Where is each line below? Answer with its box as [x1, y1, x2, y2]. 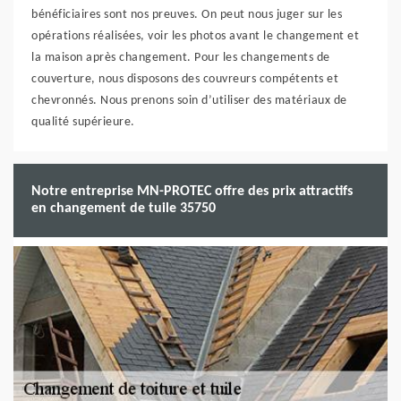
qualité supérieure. [31, 115, 135, 129]
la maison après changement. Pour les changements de [31, 51, 330, 64]
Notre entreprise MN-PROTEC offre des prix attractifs [31, 184, 353, 199]
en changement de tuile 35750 [31, 201, 216, 216]
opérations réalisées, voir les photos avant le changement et [31, 30, 359, 43]
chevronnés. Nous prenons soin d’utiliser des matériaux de [31, 94, 347, 107]
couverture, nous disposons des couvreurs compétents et [31, 73, 338, 86]
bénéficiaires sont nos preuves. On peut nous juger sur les [31, 8, 342, 21]
